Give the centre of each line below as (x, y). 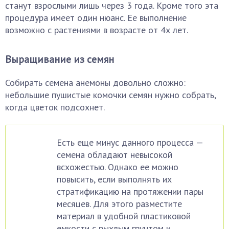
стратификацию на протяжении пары (130, 192)
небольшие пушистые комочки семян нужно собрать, (110, 95)
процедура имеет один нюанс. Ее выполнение (96, 18)
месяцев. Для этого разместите (119, 204)
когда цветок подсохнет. (55, 107)
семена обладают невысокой (114, 155)
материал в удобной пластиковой (124, 216)
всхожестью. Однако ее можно (118, 167)
